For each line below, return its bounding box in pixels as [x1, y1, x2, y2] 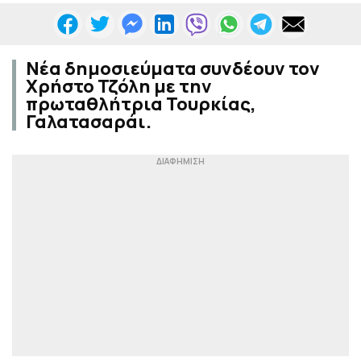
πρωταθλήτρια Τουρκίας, [26, 92, 256, 117]
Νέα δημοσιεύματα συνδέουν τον [26, 56, 320, 81]
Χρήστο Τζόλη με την [26, 74, 212, 99]
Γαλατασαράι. [26, 110, 151, 135]
